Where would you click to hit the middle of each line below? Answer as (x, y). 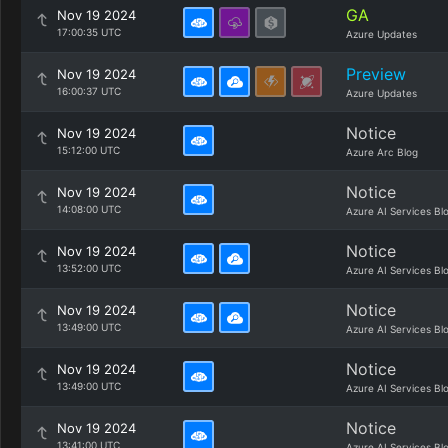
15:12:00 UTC (88, 150)
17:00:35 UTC (89, 32)
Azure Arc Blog (382, 152)
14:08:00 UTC (89, 209)
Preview (376, 74)
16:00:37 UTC (89, 91)
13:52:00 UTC (89, 268)
